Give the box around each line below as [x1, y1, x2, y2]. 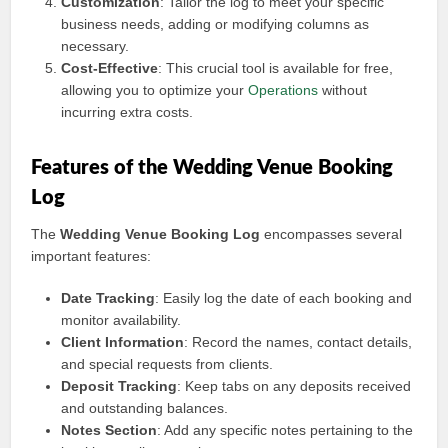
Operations [248, 82, 319, 98]
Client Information [61, 334, 185, 350]
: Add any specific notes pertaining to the [157, 422, 414, 438]
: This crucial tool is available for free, [158, 60, 394, 76]
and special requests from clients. [61, 356, 274, 372]
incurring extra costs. [61, 104, 194, 120]
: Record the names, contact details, [184, 334, 413, 350]
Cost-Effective [61, 60, 159, 76]
